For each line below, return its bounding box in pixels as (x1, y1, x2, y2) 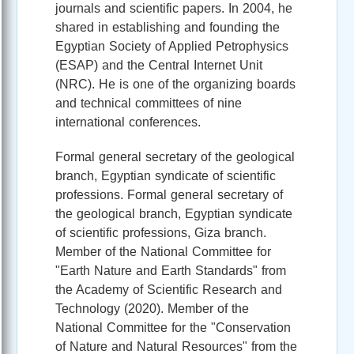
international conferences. (55, 115, 201, 129)
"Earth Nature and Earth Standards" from (55, 263, 286, 277)
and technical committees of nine (55, 96, 242, 110)
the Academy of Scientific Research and (55, 282, 282, 296)
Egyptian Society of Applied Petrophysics (55, 39, 288, 53)
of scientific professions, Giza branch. (55, 225, 266, 239)
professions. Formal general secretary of (55, 187, 283, 201)
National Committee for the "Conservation (55, 320, 291, 334)
